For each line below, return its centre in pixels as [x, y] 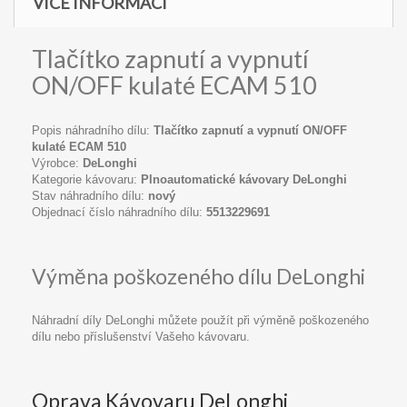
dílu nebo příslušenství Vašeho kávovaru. [141, 337]
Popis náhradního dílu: [93, 130]
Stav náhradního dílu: [90, 196]
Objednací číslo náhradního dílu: [119, 212]
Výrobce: [57, 163]
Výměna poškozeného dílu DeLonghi [199, 276]
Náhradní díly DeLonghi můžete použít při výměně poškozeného [200, 320]
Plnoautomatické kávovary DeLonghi [244, 179]
